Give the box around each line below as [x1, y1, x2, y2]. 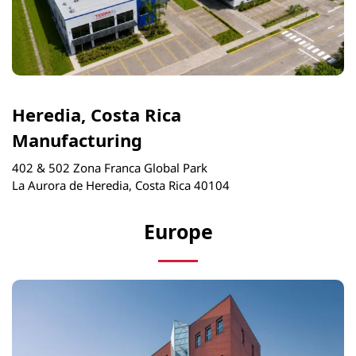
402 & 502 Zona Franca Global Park [12, 159, 207, 176]
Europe [143, 217, 213, 245]
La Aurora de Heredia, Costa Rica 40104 [12, 176, 230, 193]
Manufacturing [12, 128, 142, 153]
